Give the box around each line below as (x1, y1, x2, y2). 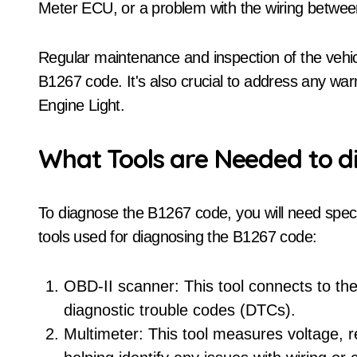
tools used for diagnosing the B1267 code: (38, 228, 317, 245)
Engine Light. (38, 96, 125, 114)
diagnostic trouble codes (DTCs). (64, 301, 296, 319)
